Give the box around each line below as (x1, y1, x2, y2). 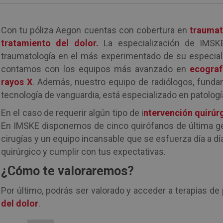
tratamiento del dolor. (1, 38, 104, 48)
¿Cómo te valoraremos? (1, 164, 134, 178)
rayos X (1, 77, 33, 87)
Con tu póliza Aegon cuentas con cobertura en (1, 25, 190, 35)
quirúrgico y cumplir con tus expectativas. (1, 146, 166, 157)
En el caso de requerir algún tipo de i (1, 108, 144, 118)
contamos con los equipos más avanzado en (1, 64, 190, 74)
